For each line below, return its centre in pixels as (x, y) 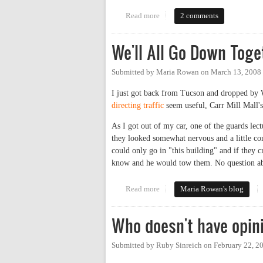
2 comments (200, 16)
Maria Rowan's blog (212, 189)
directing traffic (138, 106)
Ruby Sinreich (179, 246)
